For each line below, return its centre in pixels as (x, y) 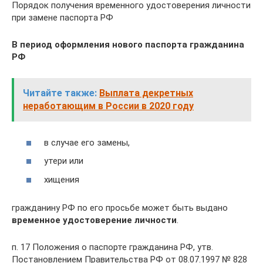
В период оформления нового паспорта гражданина (128, 45)
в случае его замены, (87, 142)
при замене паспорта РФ (63, 18)
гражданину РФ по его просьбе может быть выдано (120, 208)
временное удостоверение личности (94, 220)
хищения (62, 179)
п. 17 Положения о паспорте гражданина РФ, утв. (112, 247)
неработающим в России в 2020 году (108, 106)
